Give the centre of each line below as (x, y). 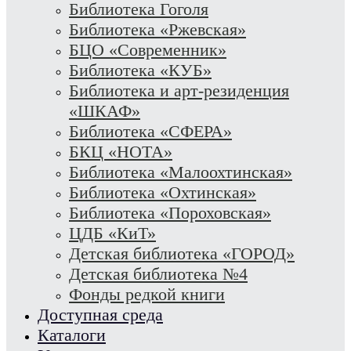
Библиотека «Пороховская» (170, 213)
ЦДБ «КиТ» (112, 233)
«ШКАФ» (105, 111)
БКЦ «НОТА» (121, 152)
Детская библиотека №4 (158, 274)
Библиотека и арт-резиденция (179, 90)
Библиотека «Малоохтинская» (181, 172)
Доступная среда (100, 315)
